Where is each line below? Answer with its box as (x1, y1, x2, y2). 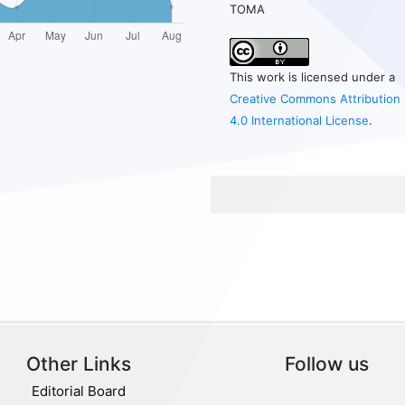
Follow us (285, 352, 369, 375)
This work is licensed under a (230, 70, 396, 85)
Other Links (25, 352, 131, 375)
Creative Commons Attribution (230, 91, 401, 107)
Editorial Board (31, 381, 126, 400)
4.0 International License (230, 113, 370, 128)
